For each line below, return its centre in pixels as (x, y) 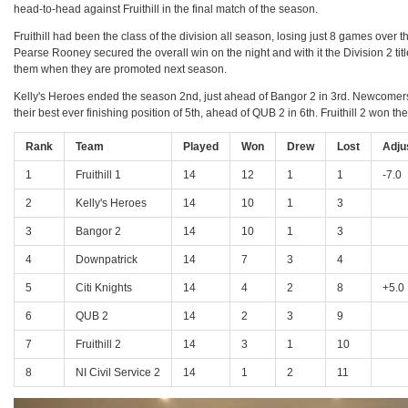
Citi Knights (104, 288)
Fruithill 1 (99, 175)
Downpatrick (107, 260)
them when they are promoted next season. (121, 70)
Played (201, 147)
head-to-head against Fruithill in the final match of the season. (166, 10)
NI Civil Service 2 (118, 373)
